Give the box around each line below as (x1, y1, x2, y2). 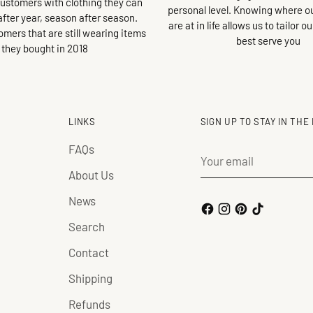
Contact (68, 245, 110, 259)
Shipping (68, 271, 113, 285)
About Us (68, 168, 115, 182)
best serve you (236, 34, 301, 47)
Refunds (68, 297, 111, 311)
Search (68, 219, 105, 233)
